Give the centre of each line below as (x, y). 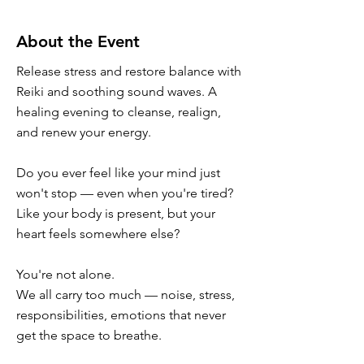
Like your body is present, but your (116, 213)
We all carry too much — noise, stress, (126, 295)
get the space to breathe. (89, 335)
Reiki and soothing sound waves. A (117, 91)
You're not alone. (65, 274)
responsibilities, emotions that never (121, 315)
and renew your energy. (84, 132)
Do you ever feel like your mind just (118, 173)
